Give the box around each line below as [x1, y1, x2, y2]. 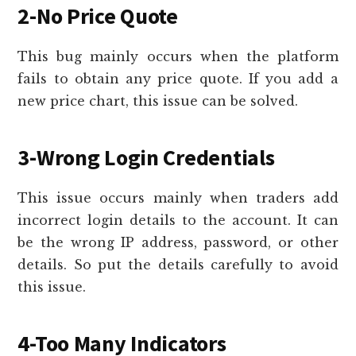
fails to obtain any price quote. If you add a [17, 71, 339, 87]
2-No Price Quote [17, 2, 178, 31]
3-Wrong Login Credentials [17, 143, 275, 172]
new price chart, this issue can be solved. [17, 93, 299, 110]
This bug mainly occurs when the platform [17, 48, 339, 65]
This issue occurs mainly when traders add [17, 190, 339, 207]
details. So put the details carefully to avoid [17, 257, 339, 273]
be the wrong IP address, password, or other [17, 234, 339, 251]
